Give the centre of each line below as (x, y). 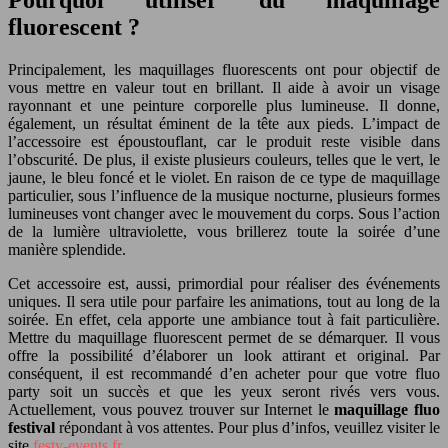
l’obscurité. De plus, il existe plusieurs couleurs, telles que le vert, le (224, 159)
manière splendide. (67, 249)
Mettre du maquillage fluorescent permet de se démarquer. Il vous (224, 337)
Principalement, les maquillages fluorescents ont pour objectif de (224, 69)
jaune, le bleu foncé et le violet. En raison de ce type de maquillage (224, 177)
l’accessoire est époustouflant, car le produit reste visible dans (224, 141)
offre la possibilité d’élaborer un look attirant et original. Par (224, 355)
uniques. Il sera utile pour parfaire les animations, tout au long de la (224, 301)
